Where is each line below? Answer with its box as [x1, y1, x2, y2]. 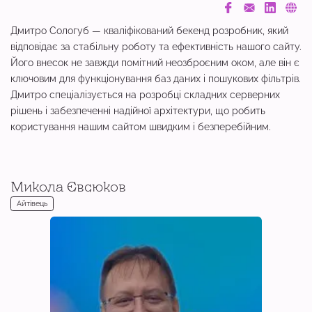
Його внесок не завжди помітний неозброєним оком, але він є [10, 58, 299, 69]
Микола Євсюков [10, 179, 126, 194]
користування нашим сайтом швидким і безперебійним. [10, 122, 271, 133]
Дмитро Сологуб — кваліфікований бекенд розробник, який [10, 26, 288, 37]
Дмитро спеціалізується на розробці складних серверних [10, 90, 280, 101]
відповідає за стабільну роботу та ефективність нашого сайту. [10, 42, 302, 53]
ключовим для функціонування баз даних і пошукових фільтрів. [10, 74, 301, 85]
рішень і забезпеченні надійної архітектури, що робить [10, 106, 265, 117]
